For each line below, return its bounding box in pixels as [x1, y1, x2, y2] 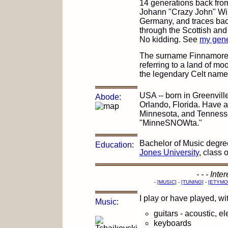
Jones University [139, 148, 199, 157]
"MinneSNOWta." [139, 119, 202, 127]
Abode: [95, 93, 121, 101]
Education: [95, 140, 134, 149]
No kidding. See [139, 35, 199, 44]
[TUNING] [181, 179, 204, 185]
